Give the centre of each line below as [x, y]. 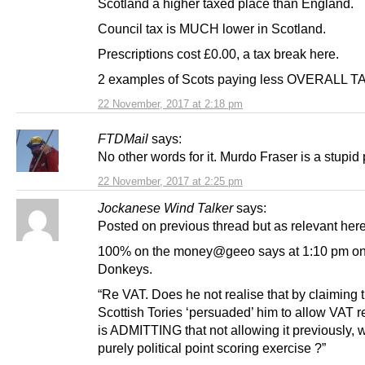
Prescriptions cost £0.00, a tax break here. [218, 54]
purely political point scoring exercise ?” [212, 348]
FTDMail [123, 139]
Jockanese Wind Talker [165, 208]
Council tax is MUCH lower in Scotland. [212, 28]
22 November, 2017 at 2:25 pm [170, 182]
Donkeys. [125, 269]
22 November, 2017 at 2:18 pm [170, 104]
